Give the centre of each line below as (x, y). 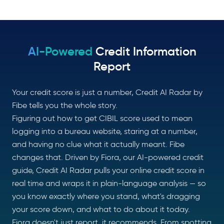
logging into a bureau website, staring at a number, (105, 131)
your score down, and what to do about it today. (101, 209)
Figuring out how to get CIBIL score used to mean (102, 118)
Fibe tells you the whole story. (65, 105)
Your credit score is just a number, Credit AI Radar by (107, 92)
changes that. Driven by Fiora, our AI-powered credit (108, 157)
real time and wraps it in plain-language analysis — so (109, 183)
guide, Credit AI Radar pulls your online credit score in (108, 170)
